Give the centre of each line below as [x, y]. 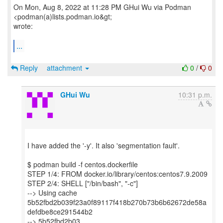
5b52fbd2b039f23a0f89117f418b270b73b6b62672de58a [117, 202]
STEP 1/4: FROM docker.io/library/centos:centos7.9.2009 [117, 174]
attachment [65, 68]
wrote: [23, 26]
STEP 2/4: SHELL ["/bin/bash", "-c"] [83, 183]
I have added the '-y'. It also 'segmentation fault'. [104, 145]
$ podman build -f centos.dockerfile [83, 164]
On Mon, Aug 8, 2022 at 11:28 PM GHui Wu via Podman [102, 7]
